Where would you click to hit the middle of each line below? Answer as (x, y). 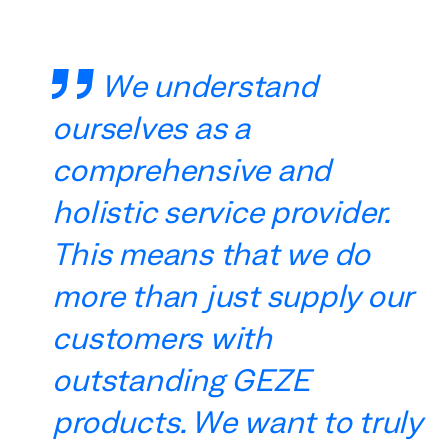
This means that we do (211, 253)
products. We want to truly (237, 421)
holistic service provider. (220, 211)
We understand (209, 85)
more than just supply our (233, 295)
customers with (162, 337)
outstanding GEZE (181, 379)
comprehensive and (192, 169)
